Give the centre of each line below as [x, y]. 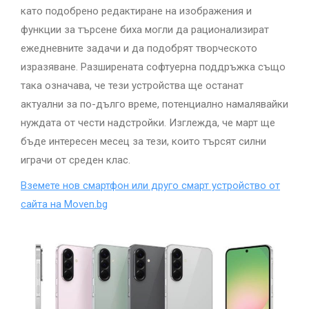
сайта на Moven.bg [64, 204]
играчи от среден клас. [76, 160]
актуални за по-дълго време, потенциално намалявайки [154, 104]
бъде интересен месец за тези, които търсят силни [143, 141]
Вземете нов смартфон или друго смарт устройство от [150, 186]
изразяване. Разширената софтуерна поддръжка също [153, 67]
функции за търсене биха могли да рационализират [145, 30]
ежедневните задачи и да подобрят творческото [139, 48]
